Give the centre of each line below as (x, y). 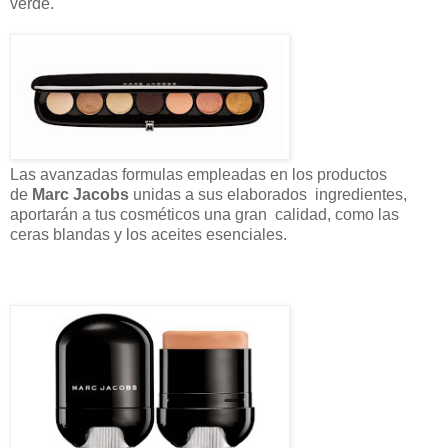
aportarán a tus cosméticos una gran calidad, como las (204, 215)
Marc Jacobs (80, 195)
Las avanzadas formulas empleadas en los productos (198, 175)
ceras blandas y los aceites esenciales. (148, 235)
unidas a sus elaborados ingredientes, (268, 195)
